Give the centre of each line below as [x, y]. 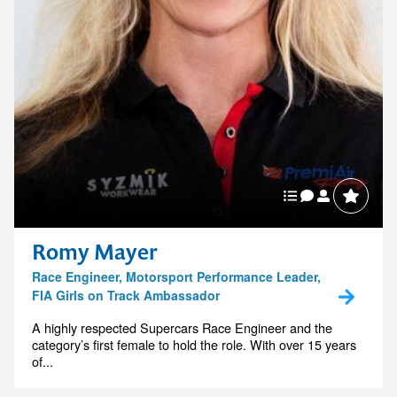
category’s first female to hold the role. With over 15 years [194, 345]
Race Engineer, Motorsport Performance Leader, [176, 277]
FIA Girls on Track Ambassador [126, 296]
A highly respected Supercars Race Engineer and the [182, 328]
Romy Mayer [95, 252]
